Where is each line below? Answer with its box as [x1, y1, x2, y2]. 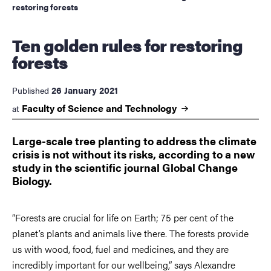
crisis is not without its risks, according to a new [12, 146, 255, 162]
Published [12, 84, 49, 97]
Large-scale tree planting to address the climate [12, 133, 256, 149]
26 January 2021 [51, 83, 118, 97]
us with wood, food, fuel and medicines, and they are [12, 241, 229, 256]
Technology [125, 101, 179, 116]
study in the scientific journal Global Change [12, 160, 238, 175]
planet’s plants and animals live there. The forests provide [12, 226, 249, 240]
